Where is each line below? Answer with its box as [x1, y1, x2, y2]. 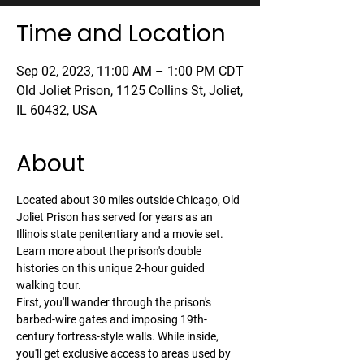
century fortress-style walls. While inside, [16, 330, 221, 343]
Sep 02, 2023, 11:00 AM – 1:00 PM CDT [16, 63, 244, 79]
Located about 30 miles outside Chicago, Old [16, 193, 242, 206]
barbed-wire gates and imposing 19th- [16, 313, 207, 326]
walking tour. [16, 279, 81, 292]
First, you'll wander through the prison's [16, 296, 214, 309]
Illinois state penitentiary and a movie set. [16, 227, 226, 240]
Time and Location [16, 18, 226, 50]
